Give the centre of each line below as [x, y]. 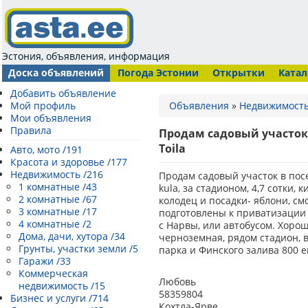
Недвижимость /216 [57, 174]
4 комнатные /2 [55, 224]
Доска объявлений [56, 73]
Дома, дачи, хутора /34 [72, 236]
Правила [31, 130]
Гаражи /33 [45, 261]
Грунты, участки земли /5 [78, 249]
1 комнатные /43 [58, 187]
